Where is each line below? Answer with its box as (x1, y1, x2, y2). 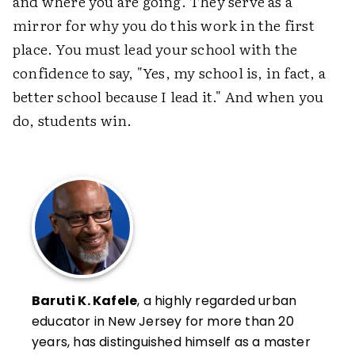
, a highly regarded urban (137, 291, 297, 310)
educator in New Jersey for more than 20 (32, 311, 294, 330)
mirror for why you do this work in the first (13, 13, 315, 36)
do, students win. (13, 109, 132, 131)
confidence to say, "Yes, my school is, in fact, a (13, 61, 326, 83)
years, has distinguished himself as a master (32, 332, 311, 351)
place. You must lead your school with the (13, 37, 298, 59)
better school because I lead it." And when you (13, 85, 324, 107)
